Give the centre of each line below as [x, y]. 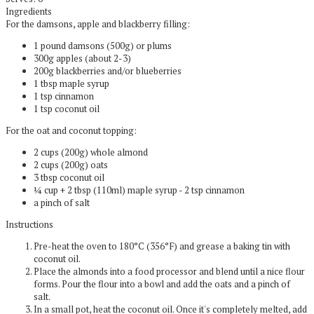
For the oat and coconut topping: [71, 130]
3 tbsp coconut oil [69, 177]
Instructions [29, 224]
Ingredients [29, 11]
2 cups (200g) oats [71, 165]
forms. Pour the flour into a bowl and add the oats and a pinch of [162, 284]
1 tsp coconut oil [67, 109]
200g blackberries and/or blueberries [108, 71]
